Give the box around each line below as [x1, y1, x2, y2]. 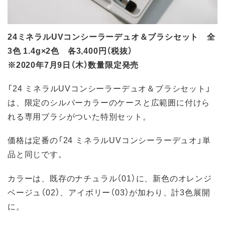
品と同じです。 [8, 148, 67, 160]
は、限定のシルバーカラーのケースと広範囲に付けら [8, 96, 210, 108]
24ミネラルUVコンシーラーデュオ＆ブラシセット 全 [8, 30, 215, 42]
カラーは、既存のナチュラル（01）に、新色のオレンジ [8, 171, 212, 184]
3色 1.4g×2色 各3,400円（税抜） [8, 44, 133, 56]
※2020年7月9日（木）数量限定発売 [8, 58, 139, 70]
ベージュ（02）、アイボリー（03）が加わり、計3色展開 [8, 185, 210, 198]
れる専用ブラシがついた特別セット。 [8, 110, 151, 123]
